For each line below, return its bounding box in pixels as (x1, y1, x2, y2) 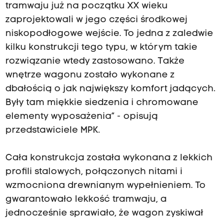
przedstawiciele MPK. (5, 126, 100, 136)
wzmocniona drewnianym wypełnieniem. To (5, 181, 206, 191)
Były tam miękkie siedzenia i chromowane (5, 98, 198, 108)
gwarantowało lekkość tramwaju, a (5, 195, 167, 205)
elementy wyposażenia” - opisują (5, 112, 158, 122)
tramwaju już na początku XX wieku (5, 1, 168, 11)
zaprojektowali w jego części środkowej (5, 15, 187, 25)
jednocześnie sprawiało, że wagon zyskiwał (5, 209, 203, 219)
